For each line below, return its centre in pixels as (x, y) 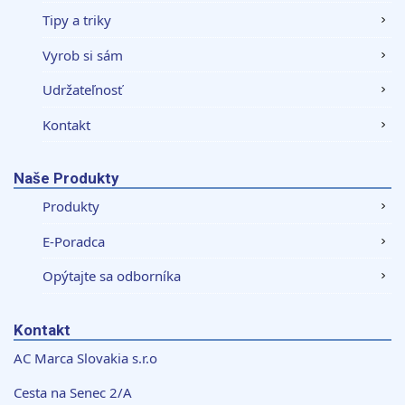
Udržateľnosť (83, 90)
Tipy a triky (77, 20)
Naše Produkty (66, 179)
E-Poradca (74, 241)
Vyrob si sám (83, 55)
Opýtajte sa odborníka (112, 276)
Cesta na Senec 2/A (73, 392)
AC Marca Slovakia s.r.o (86, 358)
